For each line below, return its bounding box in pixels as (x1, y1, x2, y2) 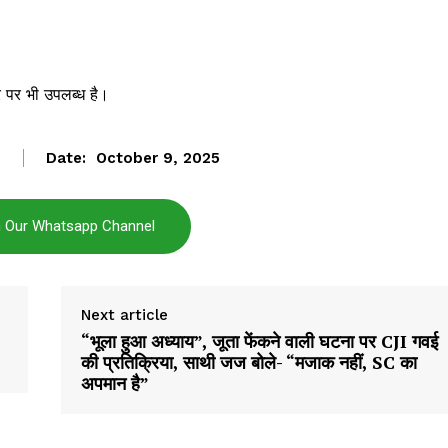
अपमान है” (80, 371, 149, 396)
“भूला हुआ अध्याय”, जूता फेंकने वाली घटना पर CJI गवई (80, 329, 438, 354)
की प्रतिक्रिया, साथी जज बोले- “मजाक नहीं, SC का (80, 350, 417, 375)
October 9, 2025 (95, 149, 220, 168)
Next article (80, 306, 168, 325)
